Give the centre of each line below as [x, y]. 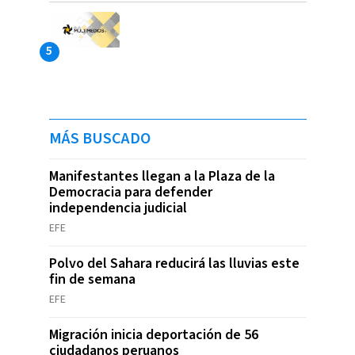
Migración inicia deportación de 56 [153, 335]
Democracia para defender [130, 193]
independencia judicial [118, 208]
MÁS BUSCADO [99, 139]
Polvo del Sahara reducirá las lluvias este [174, 264]
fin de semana [92, 280]
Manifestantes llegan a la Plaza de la [162, 177]
